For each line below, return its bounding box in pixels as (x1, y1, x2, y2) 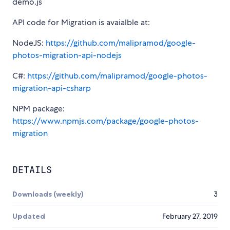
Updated (12, 212, 45, 221)
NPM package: (12, 103, 65, 114)
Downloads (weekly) (12, 189, 84, 199)
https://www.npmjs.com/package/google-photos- (12, 116, 199, 127)
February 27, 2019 (162, 212, 218, 221)
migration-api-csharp (12, 83, 91, 94)
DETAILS (12, 164, 52, 176)
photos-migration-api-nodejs (12, 50, 122, 61)
